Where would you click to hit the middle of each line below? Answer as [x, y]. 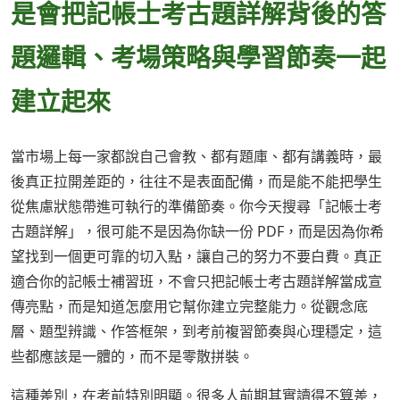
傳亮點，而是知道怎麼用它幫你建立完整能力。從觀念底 [189, 307]
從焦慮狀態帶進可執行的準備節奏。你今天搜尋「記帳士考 [196, 207]
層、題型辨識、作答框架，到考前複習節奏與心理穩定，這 [196, 332]
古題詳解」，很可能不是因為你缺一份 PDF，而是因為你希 [197, 232]
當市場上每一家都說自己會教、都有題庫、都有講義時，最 [196, 157]
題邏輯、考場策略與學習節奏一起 [198, 58]
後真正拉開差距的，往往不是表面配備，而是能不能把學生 [196, 182]
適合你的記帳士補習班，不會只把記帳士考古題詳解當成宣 [196, 282]
